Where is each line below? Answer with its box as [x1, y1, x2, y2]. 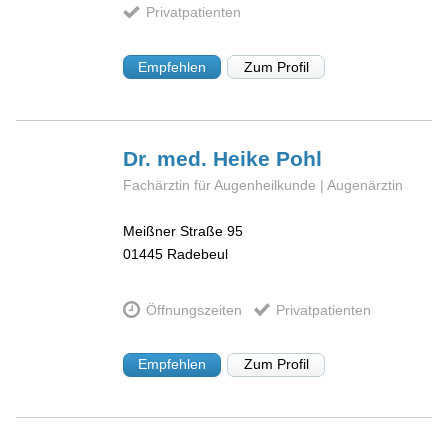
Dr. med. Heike [123, 146, 277, 170]
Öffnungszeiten [145, 301, 242, 318]
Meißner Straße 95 [123, 223, 244, 240]
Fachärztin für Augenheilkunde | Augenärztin [123, 176, 404, 193]
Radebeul [167, 246, 229, 263]
